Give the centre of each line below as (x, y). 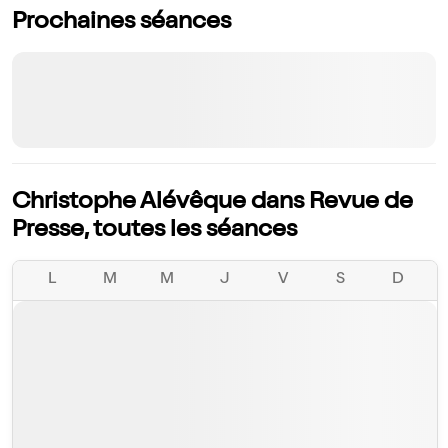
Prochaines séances (121, 23)
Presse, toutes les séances (154, 231)
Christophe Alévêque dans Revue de (212, 203)
